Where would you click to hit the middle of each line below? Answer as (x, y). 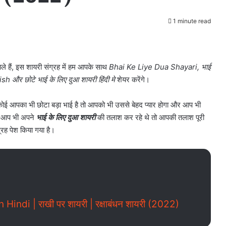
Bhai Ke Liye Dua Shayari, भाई (160, 67)
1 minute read (191, 21)
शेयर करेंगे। (132, 79)
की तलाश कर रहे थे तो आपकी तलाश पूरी (150, 117)
